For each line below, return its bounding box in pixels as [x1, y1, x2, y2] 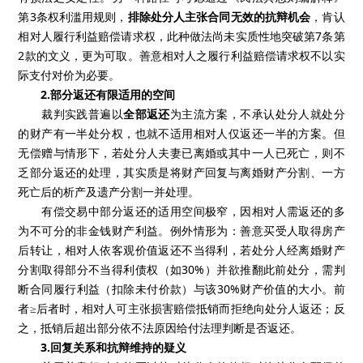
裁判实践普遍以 [18, 105, 124, 122]
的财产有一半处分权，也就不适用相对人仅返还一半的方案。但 [18, 125, 345, 141]
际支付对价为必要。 [18, 66, 121, 83]
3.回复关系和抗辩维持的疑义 [41, 339, 187, 355]
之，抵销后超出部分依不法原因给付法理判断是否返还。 [18, 319, 302, 335]
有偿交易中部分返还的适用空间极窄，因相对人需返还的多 [18, 203, 345, 219]
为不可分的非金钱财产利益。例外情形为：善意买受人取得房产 [18, 222, 345, 238]
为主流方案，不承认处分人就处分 [169, 105, 345, 122]
